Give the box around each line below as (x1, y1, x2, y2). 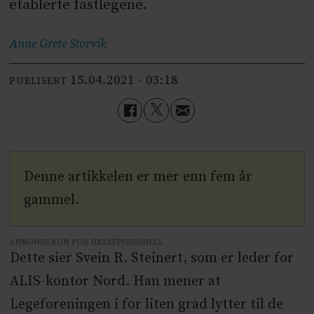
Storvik (69, 36, 107, 52)
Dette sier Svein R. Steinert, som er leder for (9, 250, 294, 268)
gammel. (24, 191, 80, 209)
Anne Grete (9, 36, 67, 52)
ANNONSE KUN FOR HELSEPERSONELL (9, 237, 164, 248)
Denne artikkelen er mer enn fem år (24, 168, 253, 186)
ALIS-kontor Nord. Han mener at (9, 273, 221, 291)
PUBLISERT (9, 75, 67, 88)
